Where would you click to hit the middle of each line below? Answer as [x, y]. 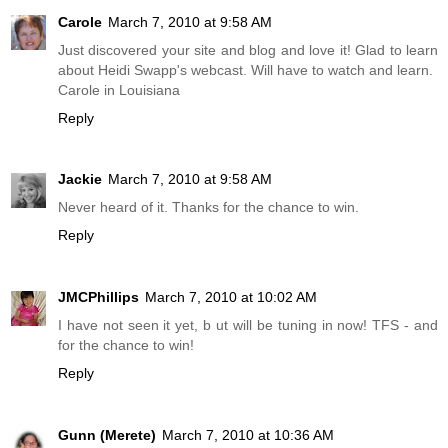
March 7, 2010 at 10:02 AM [231, 297]
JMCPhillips [98, 297]
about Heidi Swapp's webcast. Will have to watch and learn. [245, 69]
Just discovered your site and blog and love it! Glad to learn [248, 49]
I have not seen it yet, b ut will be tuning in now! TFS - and [248, 325]
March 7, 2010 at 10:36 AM [248, 435]
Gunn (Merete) [107, 435]
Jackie [80, 179]
